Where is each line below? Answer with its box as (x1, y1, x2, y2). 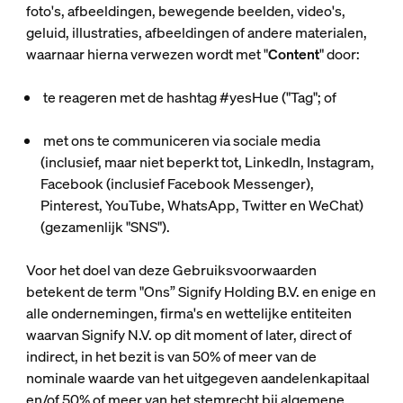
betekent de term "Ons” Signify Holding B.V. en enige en (25, 282, 376, 301)
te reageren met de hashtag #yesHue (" (40, 87, 291, 107)
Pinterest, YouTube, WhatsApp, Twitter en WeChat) (40, 195, 363, 215)
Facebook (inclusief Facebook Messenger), (40, 174, 314, 193)
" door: (318, 44, 360, 64)
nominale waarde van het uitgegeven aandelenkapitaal (25, 368, 370, 388)
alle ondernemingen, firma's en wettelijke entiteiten (25, 303, 352, 323)
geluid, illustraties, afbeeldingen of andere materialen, (25, 22, 367, 42)
